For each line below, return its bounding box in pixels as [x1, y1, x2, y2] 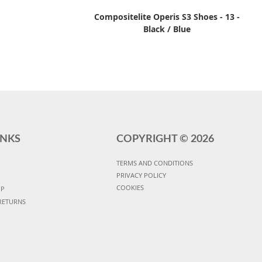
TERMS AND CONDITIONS [116, 158, 193, 167]
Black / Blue [143, 23, 191, 35]
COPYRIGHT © [116, 133, 191, 144]
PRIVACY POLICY [116, 170, 166, 180]
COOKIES [116, 182, 144, 192]
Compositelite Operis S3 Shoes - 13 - [94, 11, 240, 22]
